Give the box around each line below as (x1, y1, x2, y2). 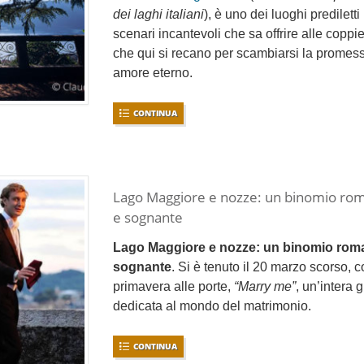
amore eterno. (113, 66, 193, 80)
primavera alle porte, (113, 279, 234, 294)
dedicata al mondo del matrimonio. (113, 299, 311, 314)
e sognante (113, 207, 183, 227)
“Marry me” (234, 279, 296, 294)
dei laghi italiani (113, 7, 204, 22)
